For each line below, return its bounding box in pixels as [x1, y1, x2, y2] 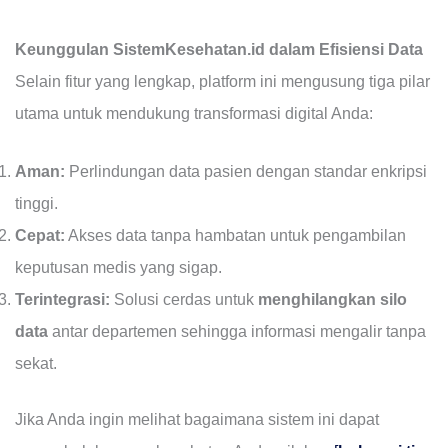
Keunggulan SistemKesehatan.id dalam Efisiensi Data [14, 41, 423, 59]
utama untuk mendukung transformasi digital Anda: [14, 105, 373, 123]
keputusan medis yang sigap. [14, 258, 222, 276]
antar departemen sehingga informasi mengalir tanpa [47, 322, 426, 340]
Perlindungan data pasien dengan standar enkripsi [64, 162, 427, 180]
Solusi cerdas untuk [109, 290, 258, 308]
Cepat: [14, 226, 65, 244]
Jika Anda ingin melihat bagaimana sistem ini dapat [14, 410, 379, 428]
